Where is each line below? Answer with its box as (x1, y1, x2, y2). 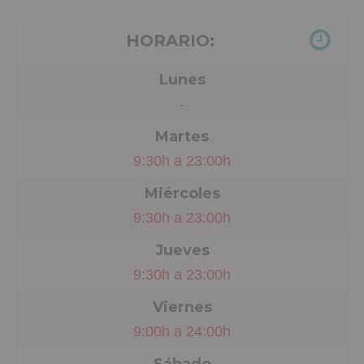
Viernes (152, 297, 212, 316)
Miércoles (144, 184, 220, 202)
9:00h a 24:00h (133, 323, 231, 340)
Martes (155, 127, 209, 145)
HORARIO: (125, 30, 214, 50)
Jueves (154, 240, 210, 259)
